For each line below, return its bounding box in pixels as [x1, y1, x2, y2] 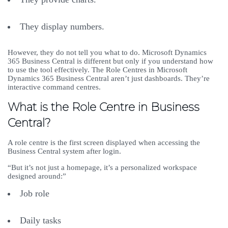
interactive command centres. [8, 83, 103, 92]
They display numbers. [20, 21, 107, 32]
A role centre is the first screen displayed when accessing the [8, 138, 200, 147]
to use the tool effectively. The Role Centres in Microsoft [8, 66, 187, 74]
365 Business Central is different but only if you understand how [8, 57, 213, 66]
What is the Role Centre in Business [8, 100, 199, 115]
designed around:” [8, 172, 68, 181]
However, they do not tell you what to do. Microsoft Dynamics [8, 48, 207, 57]
